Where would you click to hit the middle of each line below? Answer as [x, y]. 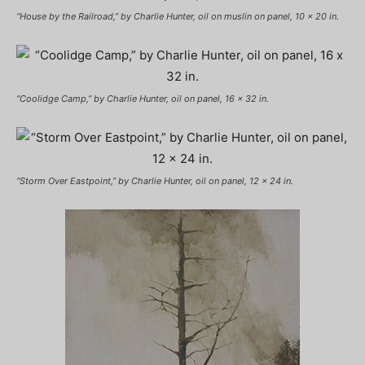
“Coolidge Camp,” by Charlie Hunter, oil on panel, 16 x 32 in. [143, 99]
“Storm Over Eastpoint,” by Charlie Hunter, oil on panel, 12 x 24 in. [155, 181]
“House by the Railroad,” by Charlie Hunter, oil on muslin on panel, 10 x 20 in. [178, 16]
